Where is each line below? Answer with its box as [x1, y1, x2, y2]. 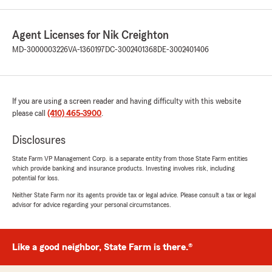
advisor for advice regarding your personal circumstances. [12, 201, 171, 209]
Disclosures [12, 134, 66, 147]
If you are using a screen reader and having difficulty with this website [12, 97, 241, 106]
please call [12, 109, 47, 118]
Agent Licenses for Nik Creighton [12, 29, 169, 42]
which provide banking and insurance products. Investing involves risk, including [12, 165, 235, 172]
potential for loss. [12, 174, 59, 182]
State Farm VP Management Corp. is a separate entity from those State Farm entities [12, 155, 248, 163]
